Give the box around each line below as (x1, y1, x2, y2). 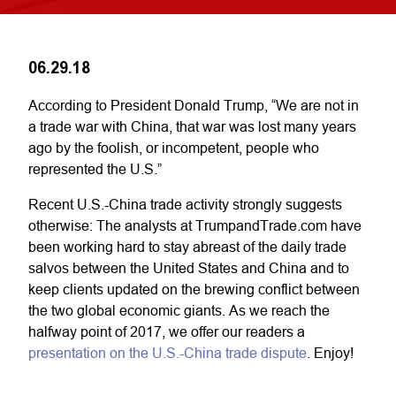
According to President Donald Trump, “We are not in (28, 97, 359, 113)
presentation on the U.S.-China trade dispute (28, 345, 307, 361)
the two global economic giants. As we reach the (28, 302, 330, 318)
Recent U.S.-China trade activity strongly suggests (28, 196, 342, 212)
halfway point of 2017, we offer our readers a (28, 324, 305, 339)
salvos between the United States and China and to (28, 260, 349, 276)
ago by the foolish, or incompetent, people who (28, 140, 319, 156)
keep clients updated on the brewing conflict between (28, 281, 360, 297)
